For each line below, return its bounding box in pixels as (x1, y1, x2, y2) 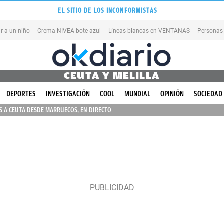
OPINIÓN (160, 89, 184, 98)
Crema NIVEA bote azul (37, 27, 101, 34)
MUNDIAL (124, 89, 150, 98)
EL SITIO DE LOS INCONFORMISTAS (58, 6, 158, 14)
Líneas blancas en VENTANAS (108, 27, 190, 34)
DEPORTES (6, 89, 36, 98)
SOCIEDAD (194, 89, 222, 98)
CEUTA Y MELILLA (64, 70, 160, 81)
